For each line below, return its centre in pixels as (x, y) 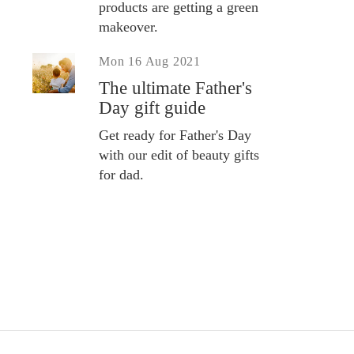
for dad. (121, 174)
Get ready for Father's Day (175, 135)
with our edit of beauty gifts (179, 154)
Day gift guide (152, 107)
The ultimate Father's (175, 88)
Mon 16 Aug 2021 (150, 61)
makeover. (128, 26)
